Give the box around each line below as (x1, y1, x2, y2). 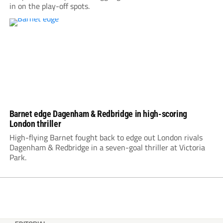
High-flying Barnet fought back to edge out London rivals (9, 131, 203, 143)
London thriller (9, 118, 61, 129)
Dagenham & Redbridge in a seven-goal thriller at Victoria (9, 141, 205, 153)
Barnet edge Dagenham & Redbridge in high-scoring (9, 108, 187, 119)
